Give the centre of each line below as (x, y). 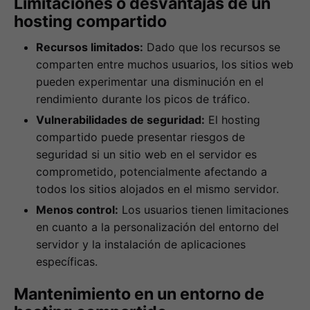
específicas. (67, 261)
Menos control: (77, 209)
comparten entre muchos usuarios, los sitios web (165, 64)
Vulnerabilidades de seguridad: (120, 119)
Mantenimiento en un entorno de (139, 294)
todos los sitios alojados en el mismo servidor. (157, 189)
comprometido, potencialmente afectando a (152, 171)
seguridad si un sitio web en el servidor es (146, 154)
